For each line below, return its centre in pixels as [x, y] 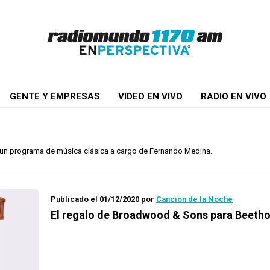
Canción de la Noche [194, 199]
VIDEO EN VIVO [150, 96]
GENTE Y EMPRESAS [55, 96]
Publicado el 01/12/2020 [95, 199]
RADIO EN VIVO [233, 96]
